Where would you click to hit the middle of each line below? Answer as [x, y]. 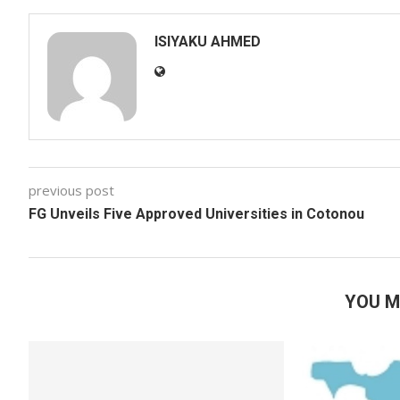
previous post [71, 190]
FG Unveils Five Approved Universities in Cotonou [196, 214]
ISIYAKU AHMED [208, 42]
